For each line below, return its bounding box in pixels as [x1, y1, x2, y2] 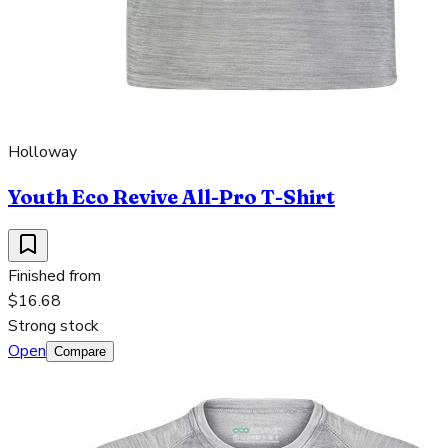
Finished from [8, 264, 101, 287]
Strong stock [8, 314, 99, 337]
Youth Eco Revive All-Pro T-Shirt [8, 183, 335, 209]
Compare [54, 343, 106, 359]
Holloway [8, 140, 77, 163]
